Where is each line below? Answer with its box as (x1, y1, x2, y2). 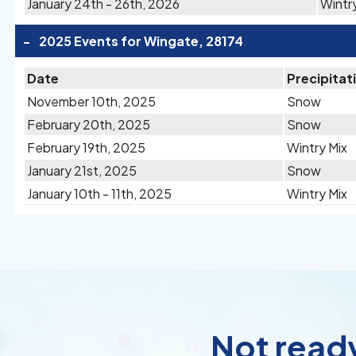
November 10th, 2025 (27, 93, 156, 110)
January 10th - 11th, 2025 (27, 185, 172, 202)
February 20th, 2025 (27, 116, 150, 133)
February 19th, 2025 (27, 139, 145, 156)
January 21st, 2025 (27, 162, 137, 179)
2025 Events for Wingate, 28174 (39, 33, 243, 49)
